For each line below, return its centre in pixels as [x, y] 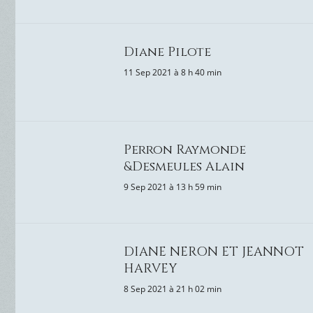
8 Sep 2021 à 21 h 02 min [173, 289]
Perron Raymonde [185, 150]
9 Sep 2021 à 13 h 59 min [173, 187]
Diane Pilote [167, 52]
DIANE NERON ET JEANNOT [214, 252]
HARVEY [150, 269]
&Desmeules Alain [184, 167]
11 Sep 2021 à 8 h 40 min [173, 72]
